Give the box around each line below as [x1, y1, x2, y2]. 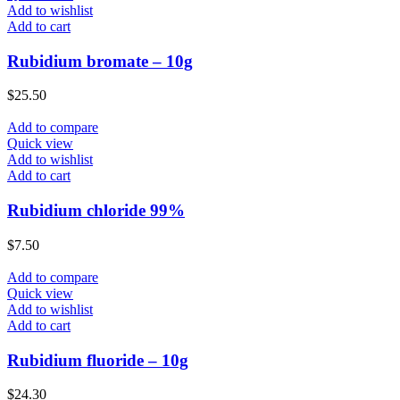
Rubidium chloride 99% [7, 201, 185, 221]
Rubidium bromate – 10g [7, 51, 193, 71]
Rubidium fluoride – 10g [7, 350, 188, 370]
